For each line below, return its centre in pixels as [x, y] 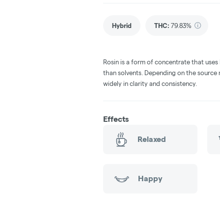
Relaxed [152, 139]
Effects [116, 119]
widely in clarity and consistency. [150, 83]
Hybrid [122, 25]
